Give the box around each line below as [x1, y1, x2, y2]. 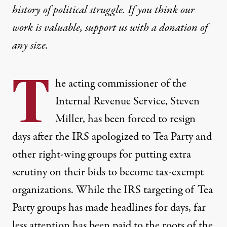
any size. [12, 37, 48, 54]
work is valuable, [12, 20, 85, 36]
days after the [12, 129, 72, 145]
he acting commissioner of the [55, 75, 186, 92]
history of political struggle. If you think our [12, 2, 195, 18]
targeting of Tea [141, 182, 213, 198]
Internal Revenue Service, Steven [55, 93, 200, 109]
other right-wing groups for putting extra [12, 146, 191, 163]
